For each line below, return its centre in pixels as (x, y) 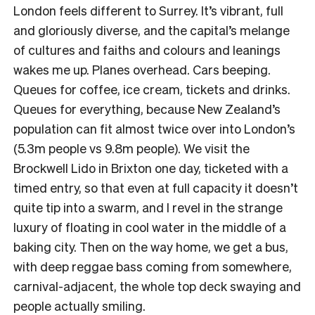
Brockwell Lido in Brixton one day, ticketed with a (151, 167)
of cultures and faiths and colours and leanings (147, 49)
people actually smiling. (79, 305)
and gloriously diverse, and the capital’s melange (152, 30)
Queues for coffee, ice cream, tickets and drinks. (152, 89)
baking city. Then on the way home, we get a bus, (151, 246)
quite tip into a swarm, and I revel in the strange (148, 207)
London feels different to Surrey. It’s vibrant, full (148, 10)
